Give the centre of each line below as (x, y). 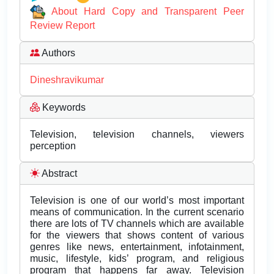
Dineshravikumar (67, 80)
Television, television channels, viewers (137, 135)
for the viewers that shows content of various (137, 235)
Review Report (62, 26)
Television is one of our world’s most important (137, 201)
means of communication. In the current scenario (137, 212)
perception (53, 146)
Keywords (63, 108)
